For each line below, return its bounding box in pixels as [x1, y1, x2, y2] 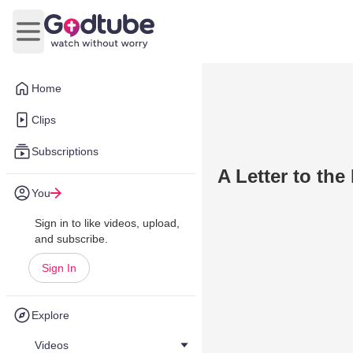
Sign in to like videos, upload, [35, 217, 180, 229]
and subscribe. [35, 232, 108, 245]
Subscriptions [32, 145, 98, 158]
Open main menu [27, 32, 124, 46]
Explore [32, 309, 69, 321]
